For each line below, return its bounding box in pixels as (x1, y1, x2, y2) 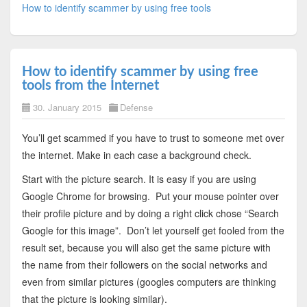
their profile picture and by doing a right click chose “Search (21, 206, 279, 220)
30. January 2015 (32, 100, 101, 114)
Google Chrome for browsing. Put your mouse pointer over (21, 188, 279, 203)
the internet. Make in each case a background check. (21, 147, 251, 162)
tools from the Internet (21, 78, 159, 93)
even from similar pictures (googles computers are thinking (21, 274, 276, 288)
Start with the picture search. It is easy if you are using (21, 171, 256, 186)
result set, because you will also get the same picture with (21, 240, 271, 254)
